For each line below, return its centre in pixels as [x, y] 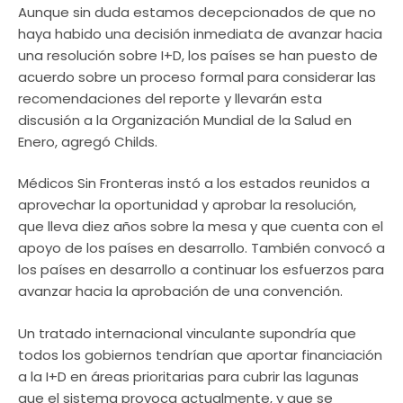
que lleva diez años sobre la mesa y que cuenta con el [201, 227]
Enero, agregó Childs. [88, 141]
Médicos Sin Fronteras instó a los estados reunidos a [194, 184]
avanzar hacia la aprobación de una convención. [180, 291]
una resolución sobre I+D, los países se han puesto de [198, 55]
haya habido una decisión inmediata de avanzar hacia [200, 33]
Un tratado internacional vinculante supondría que [187, 333]
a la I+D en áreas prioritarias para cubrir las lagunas [188, 376]
